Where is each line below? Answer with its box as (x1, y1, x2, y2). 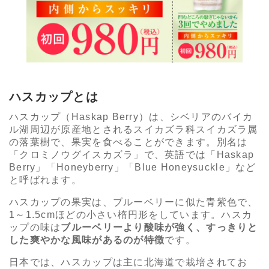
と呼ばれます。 (9, 175, 82, 186)
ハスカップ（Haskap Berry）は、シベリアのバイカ (9, 112, 253, 122)
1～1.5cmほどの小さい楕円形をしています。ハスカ (9, 210, 253, 220)
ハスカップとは (9, 90, 98, 104)
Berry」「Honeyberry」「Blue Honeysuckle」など (9, 162, 256, 173)
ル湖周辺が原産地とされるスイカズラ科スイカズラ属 (9, 124, 258, 135)
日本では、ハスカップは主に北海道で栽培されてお (9, 257, 248, 268)
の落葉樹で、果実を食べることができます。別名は (9, 137, 248, 148)
